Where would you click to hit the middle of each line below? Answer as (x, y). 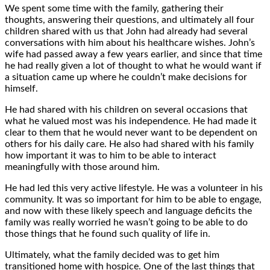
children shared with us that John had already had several (126, 31)
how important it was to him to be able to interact (111, 155)
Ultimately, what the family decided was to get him (112, 255)
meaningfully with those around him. (82, 167)
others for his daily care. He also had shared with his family (129, 144)
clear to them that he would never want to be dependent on (131, 132)
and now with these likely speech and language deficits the (128, 211)
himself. (21, 88)
